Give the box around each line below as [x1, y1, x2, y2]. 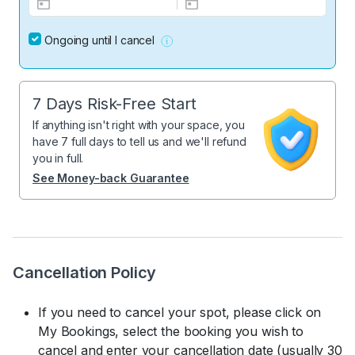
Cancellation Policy [13, 263, 157, 283]
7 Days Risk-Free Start [32, 94, 197, 114]
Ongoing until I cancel [44, 33, 155, 48]
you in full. [32, 151, 84, 166]
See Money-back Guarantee [32, 171, 189, 185]
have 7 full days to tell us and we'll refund [32, 135, 246, 149]
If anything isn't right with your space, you [32, 118, 245, 132]
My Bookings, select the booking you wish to [38, 323, 303, 340]
